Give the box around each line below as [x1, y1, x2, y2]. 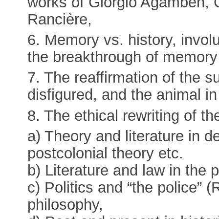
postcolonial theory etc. [27, 144, 184, 162]
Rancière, [27, 11, 92, 28]
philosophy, [27, 196, 104, 213]
